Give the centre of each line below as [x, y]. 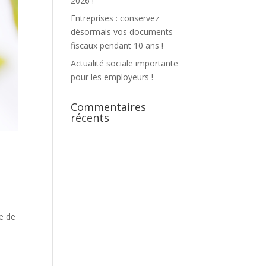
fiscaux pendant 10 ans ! [117, 45]
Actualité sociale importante [125, 63]
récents [90, 118]
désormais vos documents [122, 32]
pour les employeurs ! [112, 77]
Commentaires [109, 107]
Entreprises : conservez [115, 18]
